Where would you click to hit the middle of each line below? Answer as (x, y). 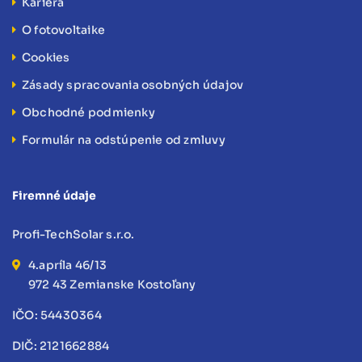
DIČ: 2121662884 (61, 345)
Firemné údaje (54, 195)
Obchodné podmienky (88, 112)
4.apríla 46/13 (67, 265)
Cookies (46, 57)
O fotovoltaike (63, 29)
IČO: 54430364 (57, 315)
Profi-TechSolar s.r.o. (74, 234)
